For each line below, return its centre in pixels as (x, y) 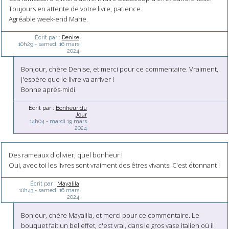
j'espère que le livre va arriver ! (68, 79)
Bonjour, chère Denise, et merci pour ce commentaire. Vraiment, (120, 69)
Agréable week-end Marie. (48, 19)
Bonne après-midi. (49, 89)
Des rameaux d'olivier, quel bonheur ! (65, 155)
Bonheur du (71, 108)
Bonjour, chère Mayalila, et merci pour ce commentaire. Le (110, 215)
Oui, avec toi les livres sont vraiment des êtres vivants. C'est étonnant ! (114, 165)
